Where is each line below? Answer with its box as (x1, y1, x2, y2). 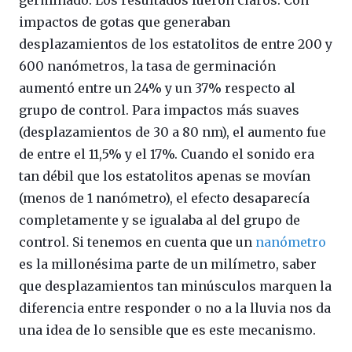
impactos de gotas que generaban (19, 14, 230, 31)
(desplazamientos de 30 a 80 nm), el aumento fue (19, 124, 326, 141)
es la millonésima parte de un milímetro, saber (19, 256, 317, 273)
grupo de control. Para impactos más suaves (19, 102, 299, 119)
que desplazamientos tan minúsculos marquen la (19, 278, 332, 295)
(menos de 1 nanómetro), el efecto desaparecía (19, 190, 310, 207)
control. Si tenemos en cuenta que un (19, 234, 255, 251)
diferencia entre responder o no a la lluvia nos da (19, 300, 331, 317)
